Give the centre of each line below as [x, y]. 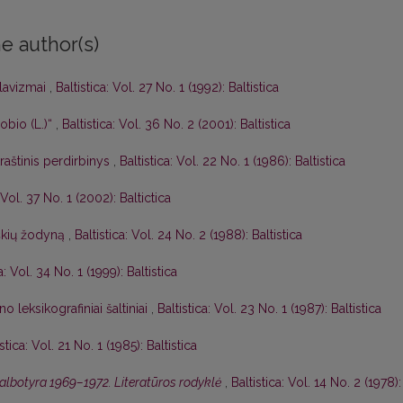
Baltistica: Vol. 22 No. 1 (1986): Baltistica [233, 161]
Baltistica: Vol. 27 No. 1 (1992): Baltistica [167, 88]
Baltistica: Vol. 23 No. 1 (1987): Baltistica [269, 309]
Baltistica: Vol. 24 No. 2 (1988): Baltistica [188, 235]
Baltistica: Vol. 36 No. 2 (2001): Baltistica [176, 125]
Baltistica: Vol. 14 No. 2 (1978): [316, 383]
